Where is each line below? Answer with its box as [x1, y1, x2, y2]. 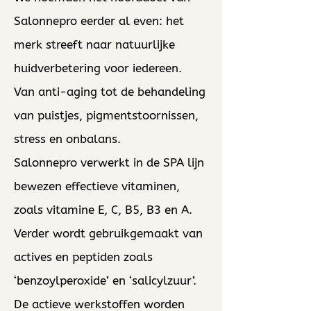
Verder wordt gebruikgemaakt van [14, 226, 203, 240]
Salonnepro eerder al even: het [14, 14, 184, 28]
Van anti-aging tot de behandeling [14, 85, 205, 99]
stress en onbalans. [14, 132, 121, 146]
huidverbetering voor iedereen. [14, 61, 185, 75]
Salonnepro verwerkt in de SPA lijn [14, 155, 204, 169]
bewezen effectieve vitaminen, [14, 179, 180, 193]
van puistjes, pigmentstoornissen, [14, 108, 199, 122]
